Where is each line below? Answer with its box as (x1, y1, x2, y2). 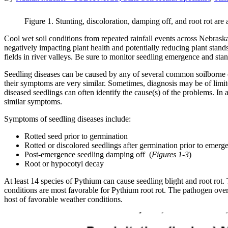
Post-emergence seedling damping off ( (24, 150, 152, 159)
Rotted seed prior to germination (24, 132, 128, 141)
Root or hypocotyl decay (24, 159, 104, 168)
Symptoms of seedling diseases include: (4, 115, 131, 124)
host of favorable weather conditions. (4, 195, 125, 204)
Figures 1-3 (152, 150, 189, 159)
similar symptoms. (4, 97, 62, 106)
